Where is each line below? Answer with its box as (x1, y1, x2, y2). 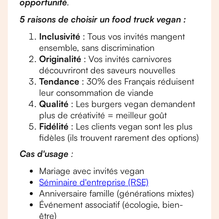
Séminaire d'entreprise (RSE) (39, 176, 149, 187)
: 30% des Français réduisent (79, 76, 194, 87)
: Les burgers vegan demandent (68, 98, 195, 109)
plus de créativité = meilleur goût (39, 109, 167, 120)
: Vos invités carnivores (81, 53, 172, 64)
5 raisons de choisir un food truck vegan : (20, 14, 186, 24)
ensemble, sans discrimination (39, 42, 154, 53)
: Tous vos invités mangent (80, 31, 185, 42)
